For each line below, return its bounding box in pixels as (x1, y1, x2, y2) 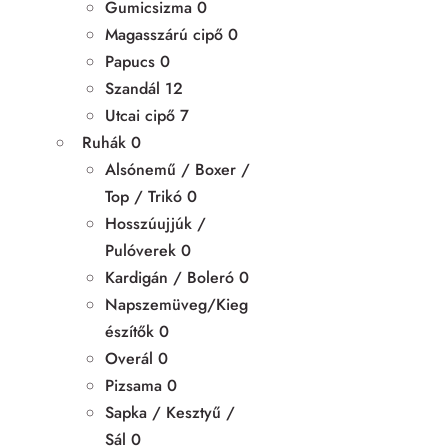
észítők (105, 319, 154, 343)
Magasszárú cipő (105, 22, 223, 46)
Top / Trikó (105, 184, 182, 208)
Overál (105, 346, 153, 370)
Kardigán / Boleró (105, 265, 234, 289)
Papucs (105, 49, 155, 73)
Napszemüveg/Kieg (105, 292, 248, 316)
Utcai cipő (105, 103, 175, 127)
